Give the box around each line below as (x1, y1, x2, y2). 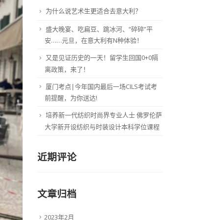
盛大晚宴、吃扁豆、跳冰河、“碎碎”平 (46, 24, 153, 33)
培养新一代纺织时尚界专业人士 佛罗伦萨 (46, 110, 162, 120)
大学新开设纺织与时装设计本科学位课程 (45, 122, 160, 131)
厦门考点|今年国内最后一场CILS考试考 (46, 82, 157, 91)
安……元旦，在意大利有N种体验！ (45, 36, 143, 45)
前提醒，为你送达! (45, 93, 97, 103)
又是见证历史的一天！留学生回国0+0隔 (46, 53, 158, 62)
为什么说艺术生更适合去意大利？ (46, 6, 141, 15)
